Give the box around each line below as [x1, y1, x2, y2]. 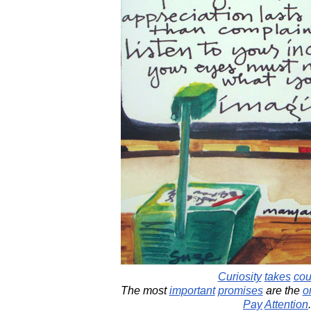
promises [217, 285, 263, 296]
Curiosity [217, 271, 262, 283]
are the [262, 285, 303, 296]
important [169, 285, 215, 296]
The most [120, 285, 169, 296]
